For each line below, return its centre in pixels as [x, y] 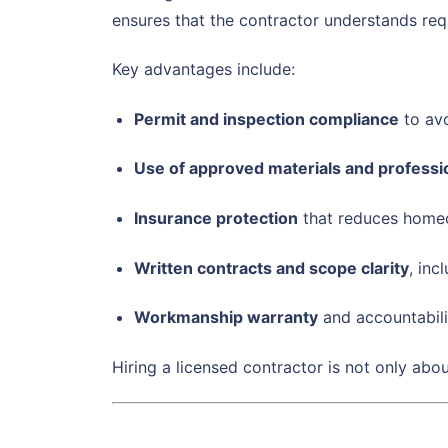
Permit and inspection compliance [266, 118]
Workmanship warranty [225, 317]
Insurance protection [215, 218]
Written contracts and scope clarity [271, 267]
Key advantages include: [203, 69]
